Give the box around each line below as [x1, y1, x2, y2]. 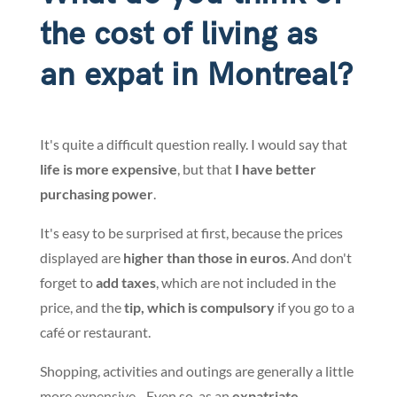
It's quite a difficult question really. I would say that [39, 136, 347, 153]
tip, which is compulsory [123, 299, 275, 316]
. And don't [285, 249, 352, 267]
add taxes [95, 274, 156, 292]
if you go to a [274, 299, 354, 316]
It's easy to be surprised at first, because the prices [39, 224, 343, 242]
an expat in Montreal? [39, 57, 353, 96]
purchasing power [39, 185, 153, 203]
